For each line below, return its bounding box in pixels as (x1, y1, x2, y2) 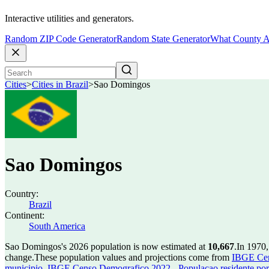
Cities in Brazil (32, 79, 88, 90)
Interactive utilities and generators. (5, 13, 134, 24)
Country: (5, 189, 38, 199)
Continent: (5, 210, 44, 220)
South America (29, 221, 85, 231)
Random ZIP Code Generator (5, 34, 116, 44)
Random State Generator (116, 34, 210, 44)
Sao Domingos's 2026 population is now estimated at (5, 241, 208, 252)
